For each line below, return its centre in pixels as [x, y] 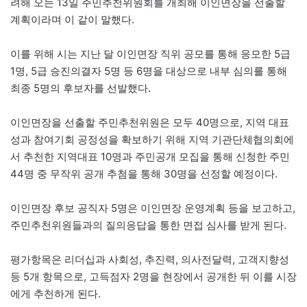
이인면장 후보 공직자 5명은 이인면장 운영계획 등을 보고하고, [153, 208]
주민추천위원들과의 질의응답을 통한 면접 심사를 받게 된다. [148, 225]
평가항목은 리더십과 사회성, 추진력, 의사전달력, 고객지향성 [150, 259]
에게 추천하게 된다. [56, 293]
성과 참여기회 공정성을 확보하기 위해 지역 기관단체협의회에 [152, 139]
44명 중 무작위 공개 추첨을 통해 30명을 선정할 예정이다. [144, 173]
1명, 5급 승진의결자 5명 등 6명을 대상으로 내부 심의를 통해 [149, 71]
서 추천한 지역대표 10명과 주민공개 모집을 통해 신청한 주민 [150, 156]
